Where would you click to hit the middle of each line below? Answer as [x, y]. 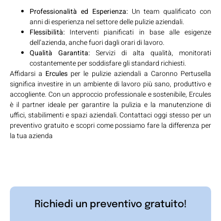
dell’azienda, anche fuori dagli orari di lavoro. [97, 42]
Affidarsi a [28, 74]
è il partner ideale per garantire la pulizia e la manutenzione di [110, 105]
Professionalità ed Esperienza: [79, 11]
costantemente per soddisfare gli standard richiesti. [108, 63]
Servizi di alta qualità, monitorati [150, 53]
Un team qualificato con [169, 11]
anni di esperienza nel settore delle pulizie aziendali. [107, 22]
